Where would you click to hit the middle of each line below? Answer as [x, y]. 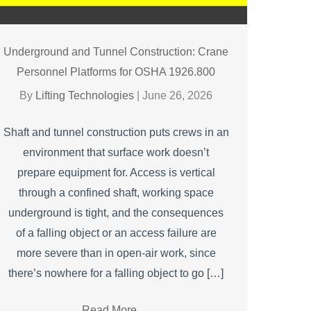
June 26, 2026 [178, 95]
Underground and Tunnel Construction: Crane [116, 51]
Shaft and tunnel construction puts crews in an [116, 132]
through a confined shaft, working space [116, 192]
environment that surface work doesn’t [116, 152]
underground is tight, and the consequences [116, 212]
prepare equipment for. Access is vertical [116, 172]
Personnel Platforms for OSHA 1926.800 [116, 72]
